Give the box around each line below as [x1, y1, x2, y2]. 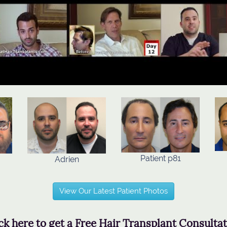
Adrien [54, 154, 79, 164]
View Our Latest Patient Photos [59, 186, 168, 196]
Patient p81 [140, 154, 181, 164]
